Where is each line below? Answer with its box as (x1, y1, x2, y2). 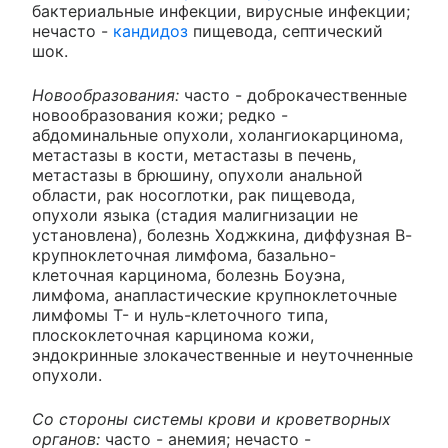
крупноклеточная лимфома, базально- (32, 244, 336, 265)
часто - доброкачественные (184, 84, 407, 105)
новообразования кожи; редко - (32, 104, 288, 125)
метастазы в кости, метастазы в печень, (32, 144, 356, 165)
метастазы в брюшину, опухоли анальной (32, 164, 363, 185)
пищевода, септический (188, 20, 383, 41)
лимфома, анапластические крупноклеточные (32, 284, 397, 305)
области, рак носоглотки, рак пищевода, (32, 184, 355, 205)
